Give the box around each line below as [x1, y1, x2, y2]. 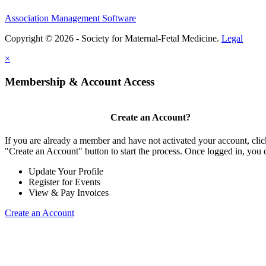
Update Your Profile [28, 166, 103, 177]
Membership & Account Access [5, 75, 154, 88]
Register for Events [28, 177, 100, 188]
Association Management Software [5, 13, 136, 24]
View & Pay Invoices [28, 188, 109, 198]
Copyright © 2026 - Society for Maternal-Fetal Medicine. [5, 33, 221, 44]
